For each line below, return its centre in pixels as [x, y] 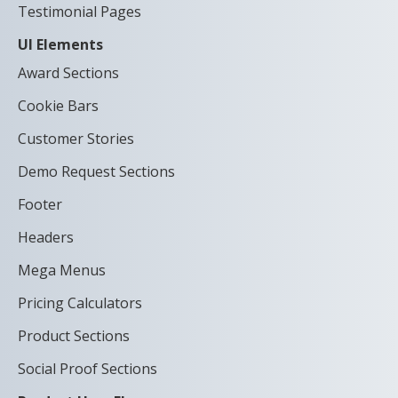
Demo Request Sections [96, 172]
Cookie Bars [58, 106]
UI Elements [60, 45]
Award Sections [68, 73]
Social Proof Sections [88, 369]
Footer [40, 205]
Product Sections [74, 336]
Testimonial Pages [80, 12]
